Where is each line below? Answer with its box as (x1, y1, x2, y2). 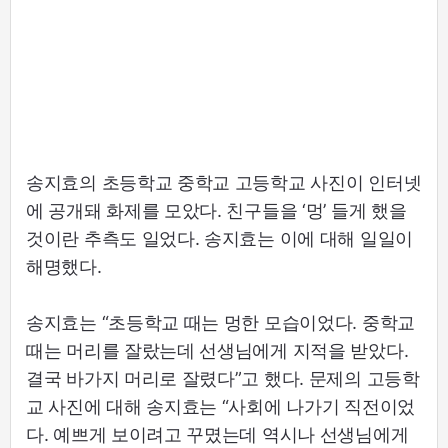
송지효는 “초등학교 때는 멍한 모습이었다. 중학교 (26, 311, 415, 333)
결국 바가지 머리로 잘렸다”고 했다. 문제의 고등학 (26, 367, 420, 389)
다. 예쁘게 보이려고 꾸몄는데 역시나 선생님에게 (26, 423, 409, 445)
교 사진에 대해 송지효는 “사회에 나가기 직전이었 (26, 395, 415, 417)
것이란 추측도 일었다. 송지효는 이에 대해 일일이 (26, 227, 413, 249)
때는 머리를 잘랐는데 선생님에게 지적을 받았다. (26, 339, 409, 361)
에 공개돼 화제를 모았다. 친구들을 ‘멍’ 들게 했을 (26, 199, 407, 221)
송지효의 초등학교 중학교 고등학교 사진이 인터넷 (26, 171, 422, 193)
